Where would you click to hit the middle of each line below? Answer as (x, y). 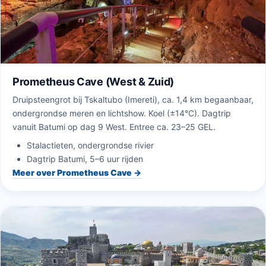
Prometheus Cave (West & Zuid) (94, 82)
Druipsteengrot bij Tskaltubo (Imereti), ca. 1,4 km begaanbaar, (133, 100)
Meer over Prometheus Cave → (77, 173)
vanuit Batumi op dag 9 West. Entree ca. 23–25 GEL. (114, 127)
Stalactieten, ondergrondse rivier (90, 145)
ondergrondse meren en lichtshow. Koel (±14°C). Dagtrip (122, 113)
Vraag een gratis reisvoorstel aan (133, 226)
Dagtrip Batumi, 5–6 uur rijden (85, 159)
